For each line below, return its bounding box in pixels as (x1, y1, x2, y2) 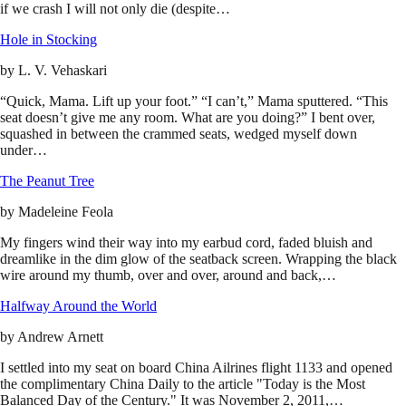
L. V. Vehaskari (18, 63, 107, 79)
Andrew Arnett (17, 329, 103, 345)
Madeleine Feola (18, 204, 113, 220)
